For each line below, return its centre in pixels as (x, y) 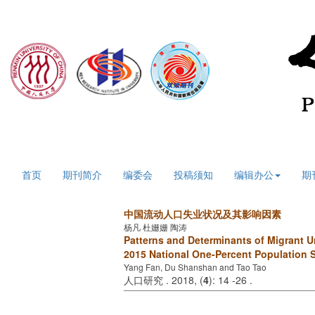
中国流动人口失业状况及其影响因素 (202, 214)
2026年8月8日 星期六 (65, 149)
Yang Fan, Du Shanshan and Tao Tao (195, 267)
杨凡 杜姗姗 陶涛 (155, 227)
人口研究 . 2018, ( (163, 280)
